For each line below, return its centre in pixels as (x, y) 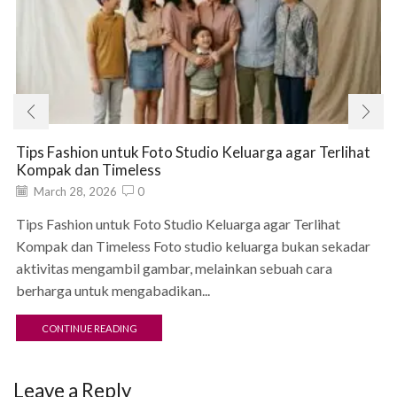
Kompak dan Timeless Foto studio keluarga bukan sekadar (193, 245)
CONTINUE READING (89, 328)
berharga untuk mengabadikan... (113, 290)
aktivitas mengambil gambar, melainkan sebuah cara (174, 268)
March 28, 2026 (74, 191)
